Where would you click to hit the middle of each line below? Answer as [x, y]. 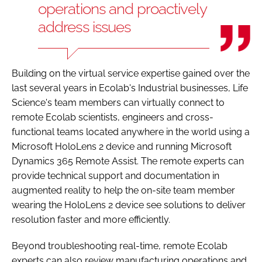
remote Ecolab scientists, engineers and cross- [113, 117]
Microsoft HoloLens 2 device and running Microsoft [122, 146]
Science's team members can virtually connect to [118, 102]
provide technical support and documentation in [116, 175]
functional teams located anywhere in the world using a [131, 132]
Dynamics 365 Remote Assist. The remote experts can [128, 161]
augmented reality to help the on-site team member [123, 190]
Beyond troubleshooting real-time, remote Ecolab [120, 246]
